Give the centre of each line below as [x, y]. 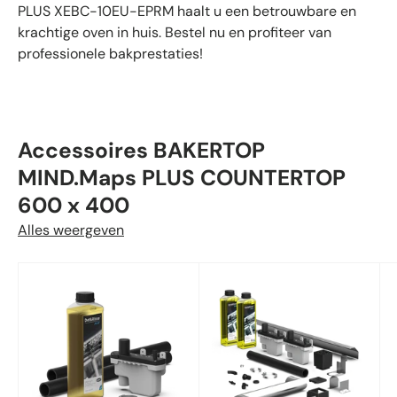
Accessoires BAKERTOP [141, 151]
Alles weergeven [71, 230]
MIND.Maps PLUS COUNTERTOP [182, 179]
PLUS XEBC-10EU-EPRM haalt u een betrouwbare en [187, 12]
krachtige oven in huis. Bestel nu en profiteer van [175, 33]
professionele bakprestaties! [110, 54]
